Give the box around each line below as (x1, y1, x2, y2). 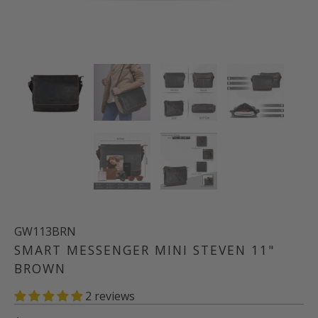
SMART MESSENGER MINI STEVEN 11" (14, 241, 275, 258)
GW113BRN (14, 224, 76, 239)
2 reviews (85, 288, 135, 304)
